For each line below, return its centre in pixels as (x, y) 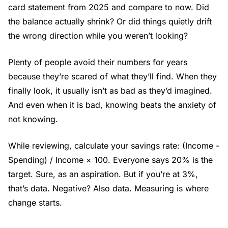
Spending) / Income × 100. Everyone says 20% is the (110, 160)
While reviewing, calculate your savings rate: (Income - (114, 145)
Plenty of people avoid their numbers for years (98, 62)
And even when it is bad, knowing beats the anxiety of (112, 105)
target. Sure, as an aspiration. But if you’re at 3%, (103, 174)
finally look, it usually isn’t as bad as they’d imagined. (110, 90)
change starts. (35, 202)
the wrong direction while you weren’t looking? (98, 35)
